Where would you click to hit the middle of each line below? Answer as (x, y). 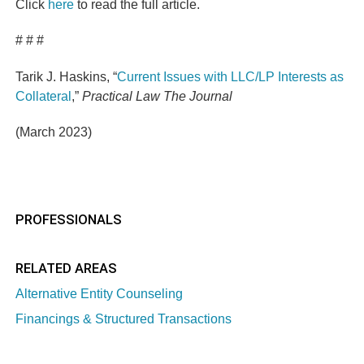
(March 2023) (54, 132)
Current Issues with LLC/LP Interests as (231, 76)
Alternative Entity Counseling (100, 294)
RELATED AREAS (67, 269)
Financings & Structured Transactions (124, 319)
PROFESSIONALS (69, 219)
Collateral (44, 95)
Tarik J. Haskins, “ (67, 76)
